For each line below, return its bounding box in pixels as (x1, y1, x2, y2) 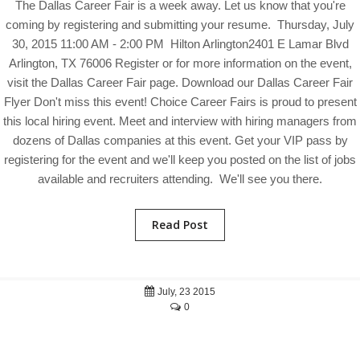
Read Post (152, 217, 208, 232)
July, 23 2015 (155, 286, 215, 297)
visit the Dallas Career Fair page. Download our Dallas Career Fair (7, 76, 353, 89)
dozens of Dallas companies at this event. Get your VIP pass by (12, 133, 348, 147)
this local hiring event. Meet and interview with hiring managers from (3, 114, 357, 128)
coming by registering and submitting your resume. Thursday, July (6, 18, 354, 31)
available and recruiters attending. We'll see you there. (38, 172, 322, 186)
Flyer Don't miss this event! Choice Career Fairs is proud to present (3, 95, 357, 108)
